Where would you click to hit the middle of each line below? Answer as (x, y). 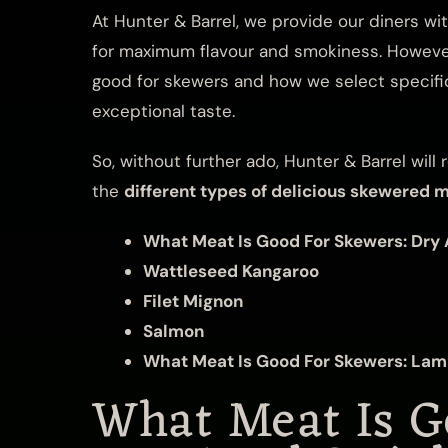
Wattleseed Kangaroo (231, 270)
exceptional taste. (166, 110)
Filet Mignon (193, 300)
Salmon (173, 330)
